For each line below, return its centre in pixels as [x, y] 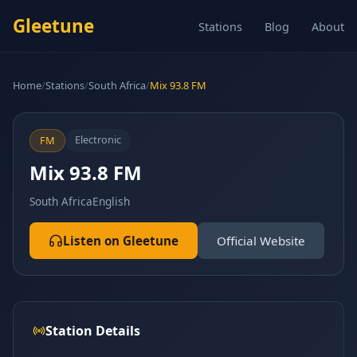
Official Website [261, 241]
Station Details [93, 331]
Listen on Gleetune [121, 241]
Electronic [98, 139]
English [111, 201]
